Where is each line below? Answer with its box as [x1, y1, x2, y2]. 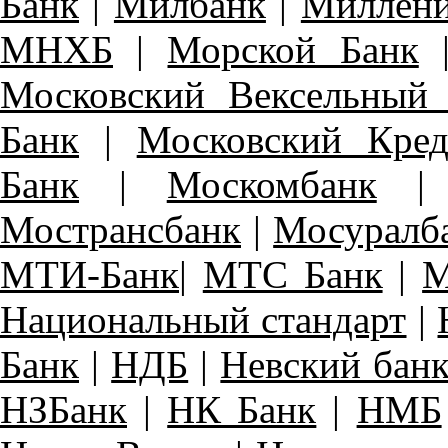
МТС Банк [202, 253, 383, 296]
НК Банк [167, 388, 317, 431]
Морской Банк [167, 28, 419, 71]
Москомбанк [166, 163, 377, 206]
